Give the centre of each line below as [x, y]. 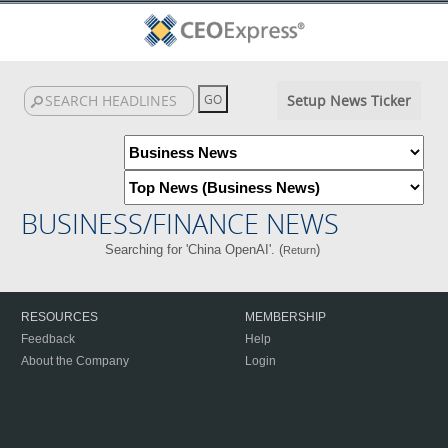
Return [300, 250]
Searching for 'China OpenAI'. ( [194, 249]
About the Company [75, 361]
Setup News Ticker [348, 100]
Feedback [48, 339]
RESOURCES [59, 317]
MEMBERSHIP [285, 317]
